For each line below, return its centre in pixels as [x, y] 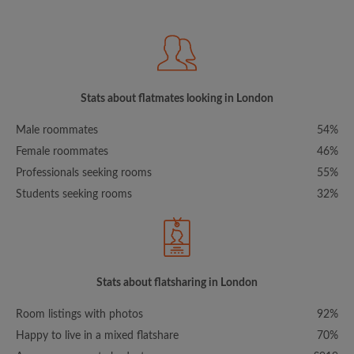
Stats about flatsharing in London [177, 283]
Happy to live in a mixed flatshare [97, 336]
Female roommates [62, 152]
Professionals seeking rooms [84, 173]
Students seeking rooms [74, 195]
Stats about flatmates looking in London [177, 99]
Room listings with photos [79, 315]
